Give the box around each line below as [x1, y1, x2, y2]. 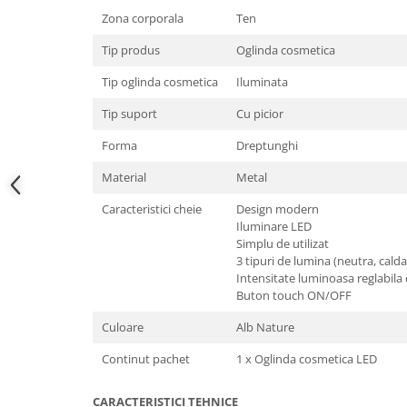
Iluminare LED [236, 218, 312, 234]
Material [102, 169, 146, 185]
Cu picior [236, 105, 283, 122]
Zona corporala [102, 10, 184, 26]
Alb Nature [236, 319, 294, 335]
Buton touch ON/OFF [236, 287, 354, 303]
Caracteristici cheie [102, 201, 202, 217]
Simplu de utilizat [236, 235, 329, 252]
